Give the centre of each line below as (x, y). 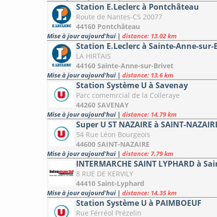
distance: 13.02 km (149, 36)
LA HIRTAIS (93, 56)
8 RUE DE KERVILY (105, 174)
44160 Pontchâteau (108, 27)
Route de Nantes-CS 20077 (119, 17)
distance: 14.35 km (149, 193)
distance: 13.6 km (148, 75)
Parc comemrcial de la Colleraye (128, 95)
